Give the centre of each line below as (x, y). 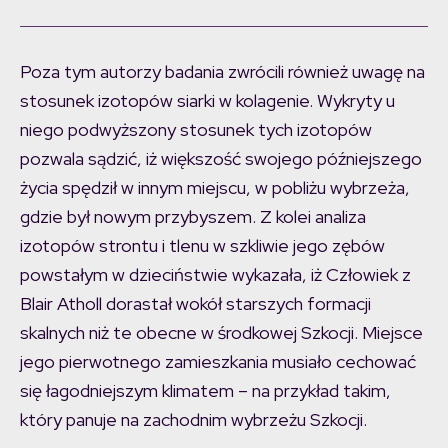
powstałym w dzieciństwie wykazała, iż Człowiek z (215, 275)
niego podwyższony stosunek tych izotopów (196, 130)
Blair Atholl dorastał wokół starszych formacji (195, 304)
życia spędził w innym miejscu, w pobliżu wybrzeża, (215, 188)
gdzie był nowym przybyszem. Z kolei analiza (193, 217)
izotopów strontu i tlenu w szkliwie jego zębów (202, 246)
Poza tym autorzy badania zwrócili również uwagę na (222, 72)
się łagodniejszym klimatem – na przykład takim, (205, 391)
